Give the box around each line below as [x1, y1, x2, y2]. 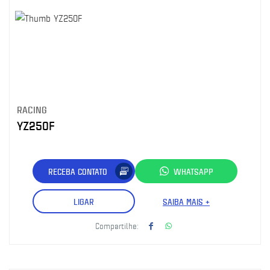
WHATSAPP [174, 165, 213, 177]
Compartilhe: [95, 220, 139, 231]
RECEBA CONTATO [48, 165, 107, 177]
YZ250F [17, 118, 55, 134]
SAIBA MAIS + [163, 195, 210, 207]
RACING [17, 103, 47, 116]
